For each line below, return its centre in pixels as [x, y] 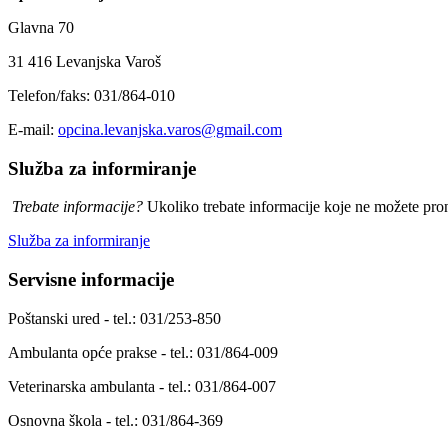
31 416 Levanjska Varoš [84, 61]
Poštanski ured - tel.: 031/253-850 [114, 318]
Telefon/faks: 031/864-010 [91, 95]
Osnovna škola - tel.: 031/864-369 [115, 420]
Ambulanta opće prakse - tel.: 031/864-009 [143, 352]
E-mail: [33, 129]
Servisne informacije [91, 279]
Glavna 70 [41, 27]
